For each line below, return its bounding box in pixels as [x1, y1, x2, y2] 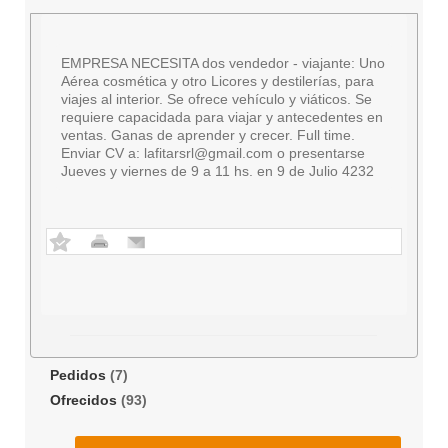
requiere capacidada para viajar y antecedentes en [61, 109, 383, 125]
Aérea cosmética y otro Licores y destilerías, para [61, 73, 374, 89]
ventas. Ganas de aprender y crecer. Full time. [61, 127, 355, 143]
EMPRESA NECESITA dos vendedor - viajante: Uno [61, 55, 385, 71]
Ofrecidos [50, 392, 117, 408]
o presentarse [273, 145, 365, 161]
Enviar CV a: [61, 145, 144, 161]
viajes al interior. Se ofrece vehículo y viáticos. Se [61, 91, 372, 107]
